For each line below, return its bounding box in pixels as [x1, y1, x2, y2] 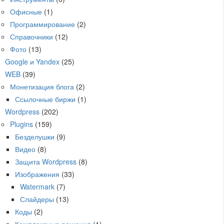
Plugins [10, 118, 33, 129]
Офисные [10, 6, 42, 16]
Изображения [15, 168, 59, 179]
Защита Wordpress [15, 156, 76, 166]
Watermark [20, 181, 54, 191]
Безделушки [15, 131, 54, 141]
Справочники [10, 31, 53, 41]
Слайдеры [20, 193, 54, 204]
